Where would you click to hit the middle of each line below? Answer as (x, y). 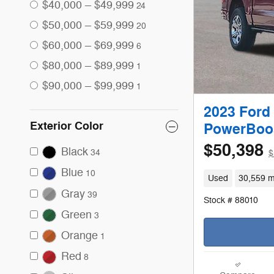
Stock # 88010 (231, 201)
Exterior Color (67, 126)
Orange (79, 235)
